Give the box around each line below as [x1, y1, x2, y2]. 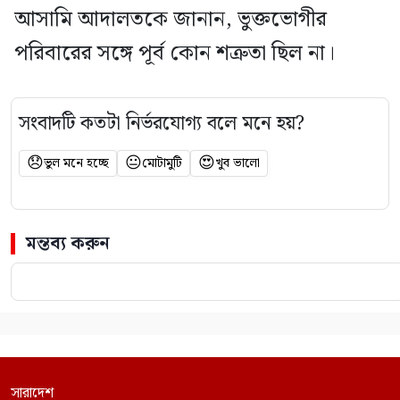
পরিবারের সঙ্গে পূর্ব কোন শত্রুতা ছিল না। [14, 37, 335, 71]
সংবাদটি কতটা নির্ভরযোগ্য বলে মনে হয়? [19, 108, 304, 139]
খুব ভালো [215, 154, 260, 173]
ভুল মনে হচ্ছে [44, 154, 109, 173]
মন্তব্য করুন [26, 229, 110, 258]
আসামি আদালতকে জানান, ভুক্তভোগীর [14, 3, 327, 37]
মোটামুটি [142, 154, 182, 173]
